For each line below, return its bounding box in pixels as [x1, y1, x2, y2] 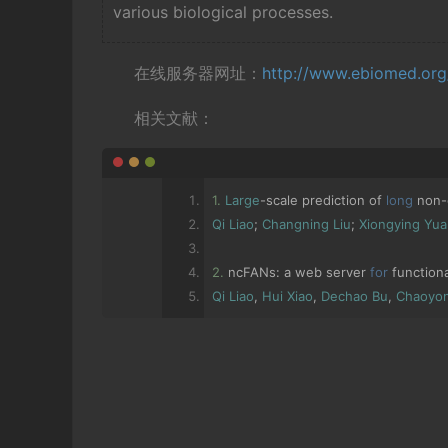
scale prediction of [266, 191, 386, 208]
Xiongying [359, 215, 420, 232]
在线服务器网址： [134, 62, 262, 83]
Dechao [321, 287, 368, 304]
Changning [262, 215, 329, 232]
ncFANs [224, 263, 276, 280]
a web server [280, 263, 370, 280]
